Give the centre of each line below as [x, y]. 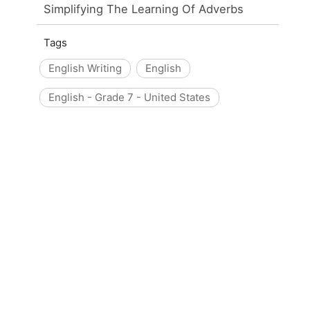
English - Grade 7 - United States [130, 97]
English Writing [85, 68]
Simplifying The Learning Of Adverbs [144, 9]
